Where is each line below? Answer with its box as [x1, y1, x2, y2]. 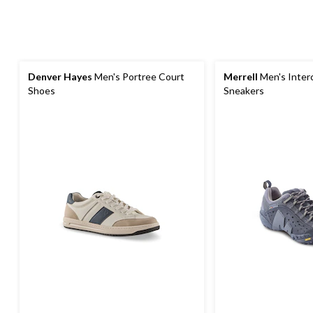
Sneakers [224, 85, 264, 96]
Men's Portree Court [92, 71, 184, 82]
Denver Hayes [28, 71, 92, 82]
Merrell [224, 71, 258, 82]
